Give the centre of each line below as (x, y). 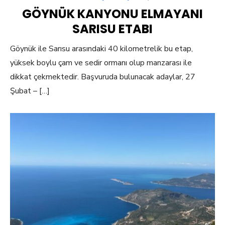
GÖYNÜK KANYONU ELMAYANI (113, 14)
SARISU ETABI (113, 29)
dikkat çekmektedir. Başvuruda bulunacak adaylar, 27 (103, 77)
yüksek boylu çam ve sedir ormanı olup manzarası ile (101, 63)
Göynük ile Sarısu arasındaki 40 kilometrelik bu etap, (101, 48)
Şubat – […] (30, 91)
